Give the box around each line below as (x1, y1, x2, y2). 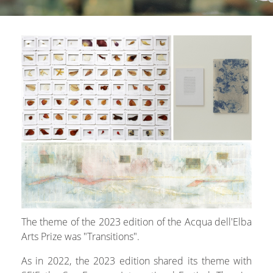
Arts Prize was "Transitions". (21, 230, 140, 244)
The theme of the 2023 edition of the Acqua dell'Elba (21, 215, 252, 229)
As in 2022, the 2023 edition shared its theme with (21, 254, 252, 268)
